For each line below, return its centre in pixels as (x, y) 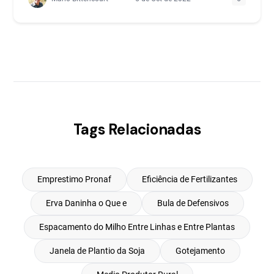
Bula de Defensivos (193, 203)
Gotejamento (200, 251)
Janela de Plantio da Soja (97, 251)
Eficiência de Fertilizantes (189, 179)
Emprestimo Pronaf (74, 179)
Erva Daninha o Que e (86, 203)
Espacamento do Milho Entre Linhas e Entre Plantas (137, 227)
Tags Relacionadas (137, 129)
